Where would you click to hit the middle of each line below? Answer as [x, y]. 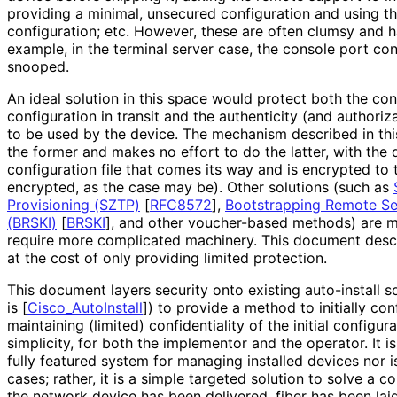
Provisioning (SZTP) [74, 204]
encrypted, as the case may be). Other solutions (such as [200, 187]
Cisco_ [50, 307]
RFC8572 [181, 204]
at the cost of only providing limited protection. [167, 257]
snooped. [38, 66]
